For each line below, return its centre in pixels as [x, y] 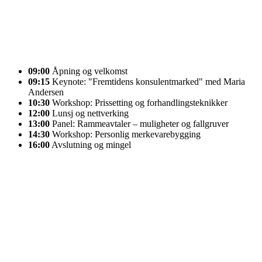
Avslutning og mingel [90, 145]
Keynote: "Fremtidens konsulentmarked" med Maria [147, 82]
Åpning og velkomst [89, 71]
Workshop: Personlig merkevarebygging [125, 135]
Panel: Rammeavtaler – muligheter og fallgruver [139, 124]
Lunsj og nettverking [89, 113]
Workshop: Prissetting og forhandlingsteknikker [139, 103]
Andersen [46, 92]
